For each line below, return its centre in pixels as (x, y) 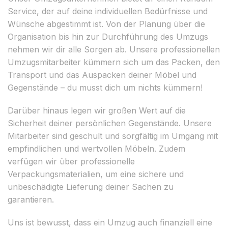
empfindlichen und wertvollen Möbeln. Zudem (96, 148)
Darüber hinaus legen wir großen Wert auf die (97, 110)
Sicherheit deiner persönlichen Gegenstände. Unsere (110, 123)
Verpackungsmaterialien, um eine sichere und (96, 174)
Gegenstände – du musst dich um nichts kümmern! (105, 87)
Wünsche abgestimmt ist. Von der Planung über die (106, 24)
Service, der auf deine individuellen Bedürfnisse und (108, 11)
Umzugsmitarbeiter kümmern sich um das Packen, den (114, 62)
